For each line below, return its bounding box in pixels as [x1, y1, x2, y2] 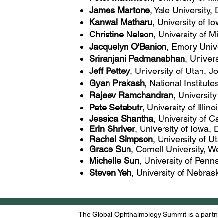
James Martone [89, 5, 150, 15]
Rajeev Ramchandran [89, 90, 173, 100]
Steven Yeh [89, 167, 131, 178]
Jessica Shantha [89, 113, 153, 124]
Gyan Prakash [89, 78, 145, 88]
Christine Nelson [89, 29, 153, 39]
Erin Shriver [89, 124, 135, 134]
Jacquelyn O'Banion [89, 41, 166, 52]
